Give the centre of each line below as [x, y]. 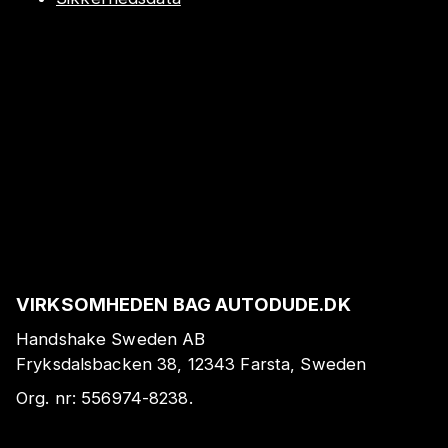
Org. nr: [49, 397]
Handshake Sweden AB [111, 339]
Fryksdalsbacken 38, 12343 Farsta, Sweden [191, 364]
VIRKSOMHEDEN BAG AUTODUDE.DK [183, 303]
